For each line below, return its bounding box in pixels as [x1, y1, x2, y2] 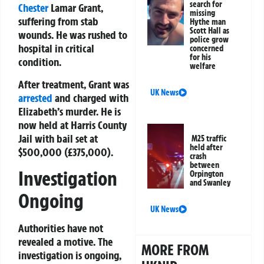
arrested [18, 90, 52, 105]
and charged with [52, 90, 128, 105]
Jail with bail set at [18, 131, 98, 146]
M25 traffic [192, 133, 227, 144]
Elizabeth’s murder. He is [18, 104, 121, 118]
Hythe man [190, 16, 226, 28]
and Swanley [190, 177, 232, 189]
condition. [18, 55, 61, 70]
